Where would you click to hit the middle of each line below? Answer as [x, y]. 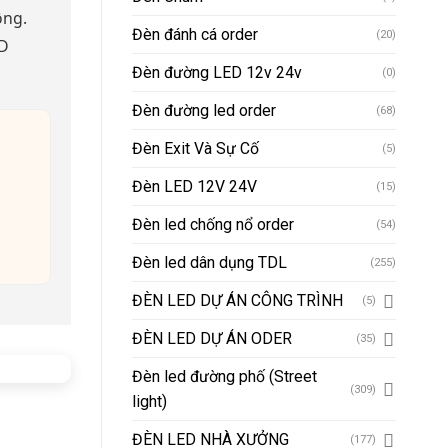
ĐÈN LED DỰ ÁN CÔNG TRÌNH [237, 301]
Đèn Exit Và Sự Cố [195, 149]
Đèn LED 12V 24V [194, 187]
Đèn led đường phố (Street [224, 377]
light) [149, 402]
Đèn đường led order [204, 111]
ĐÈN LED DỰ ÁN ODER [212, 339]
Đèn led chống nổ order [213, 225]
